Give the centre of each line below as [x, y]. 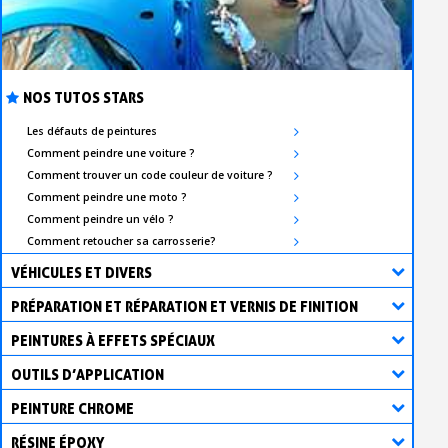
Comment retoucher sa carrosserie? [121, 241]
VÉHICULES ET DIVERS [81, 273]
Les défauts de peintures [92, 131]
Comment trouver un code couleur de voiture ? [150, 175]
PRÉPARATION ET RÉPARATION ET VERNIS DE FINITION [184, 307]
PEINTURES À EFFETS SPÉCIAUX [113, 341]
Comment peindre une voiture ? [111, 153]
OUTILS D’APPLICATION [87, 375]
